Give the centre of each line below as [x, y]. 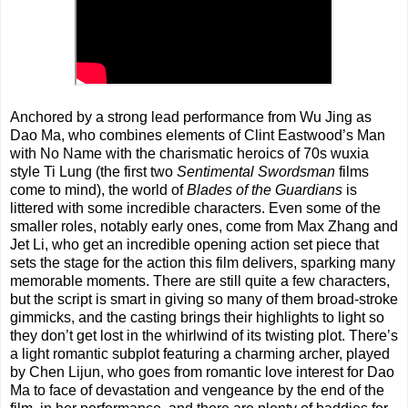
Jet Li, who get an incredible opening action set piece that [194, 245]
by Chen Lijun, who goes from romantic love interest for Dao [202, 372]
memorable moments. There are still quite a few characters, [200, 281]
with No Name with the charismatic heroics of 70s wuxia [189, 154]
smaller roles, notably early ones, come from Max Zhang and [204, 227]
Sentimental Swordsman [256, 172]
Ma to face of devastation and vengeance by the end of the [197, 391]
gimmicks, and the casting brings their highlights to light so [197, 318]
